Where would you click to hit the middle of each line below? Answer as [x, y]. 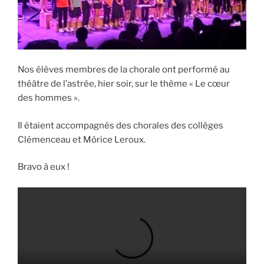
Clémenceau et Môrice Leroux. [82, 139]
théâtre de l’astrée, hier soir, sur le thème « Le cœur [124, 84]
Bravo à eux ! [44, 167]
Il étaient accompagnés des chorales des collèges [121, 125]
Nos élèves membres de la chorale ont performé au [124, 70]
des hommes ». [49, 98]
